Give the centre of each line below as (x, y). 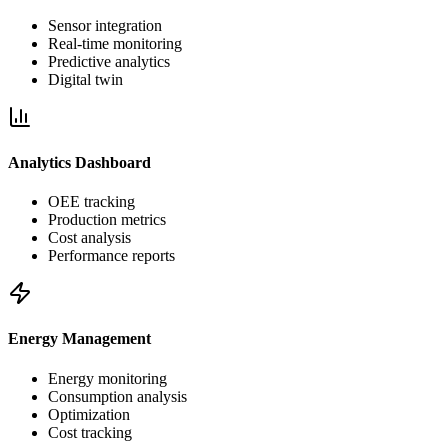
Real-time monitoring (115, 43)
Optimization (89, 414)
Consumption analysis (117, 396)
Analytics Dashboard (79, 162)
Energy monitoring (107, 378)
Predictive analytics (109, 61)
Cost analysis (89, 238)
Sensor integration (105, 25)
